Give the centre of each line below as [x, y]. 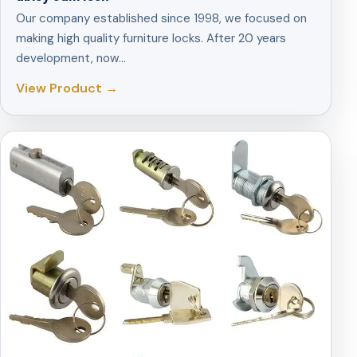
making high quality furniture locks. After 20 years [151, 39]
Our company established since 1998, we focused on [162, 19]
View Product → [67, 88]
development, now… [71, 59]
